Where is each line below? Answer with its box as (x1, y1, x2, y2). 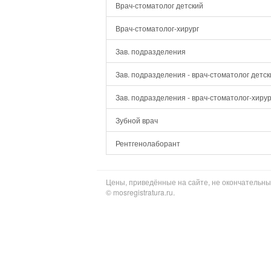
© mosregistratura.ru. (106, 187, 175, 197)
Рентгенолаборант (116, 138, 180, 148)
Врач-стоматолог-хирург (116, 23, 199, 33)
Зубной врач (116, 115, 158, 125)
